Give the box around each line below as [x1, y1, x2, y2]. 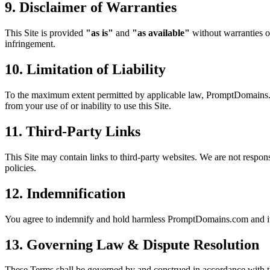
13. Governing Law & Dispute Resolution [5, 236, 259, 253]
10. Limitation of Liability [5, 61, 166, 78]
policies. [5, 162, 36, 173]
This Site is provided [5, 28, 86, 39]
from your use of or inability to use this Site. [5, 101, 171, 111]
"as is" [86, 28, 113, 39]
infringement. [5, 39, 55, 49]
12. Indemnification [5, 185, 125, 201]
